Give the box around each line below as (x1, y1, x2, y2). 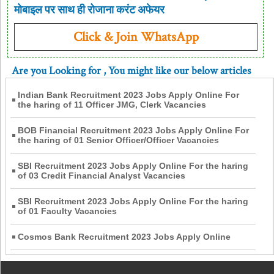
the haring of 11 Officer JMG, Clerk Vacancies (18, 100, 206, 110)
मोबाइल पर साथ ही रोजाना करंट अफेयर (14, 3, 165, 17)
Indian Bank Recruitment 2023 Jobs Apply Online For (18, 90, 239, 100)
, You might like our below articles (103, 64, 251, 78)
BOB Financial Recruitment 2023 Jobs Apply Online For (18, 125, 249, 136)
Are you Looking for (12, 64, 103, 78)
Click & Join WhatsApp (73, 28, 199, 46)
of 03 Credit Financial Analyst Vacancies (18, 171, 185, 181)
